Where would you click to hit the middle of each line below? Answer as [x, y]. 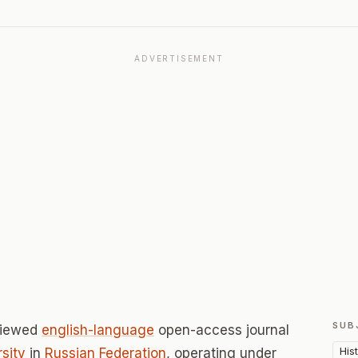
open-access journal [222, 330]
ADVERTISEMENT [179, 58]
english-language [98, 330]
